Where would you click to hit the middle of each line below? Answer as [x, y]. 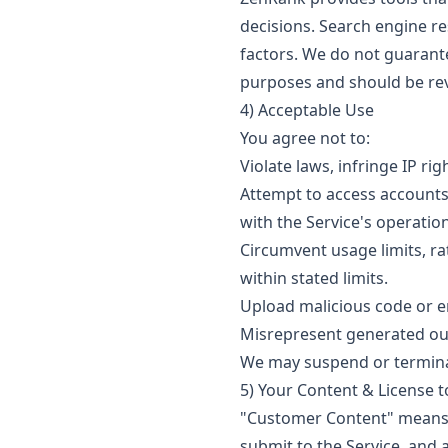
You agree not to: [305, 138]
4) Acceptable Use [307, 110]
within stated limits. [314, 278]
